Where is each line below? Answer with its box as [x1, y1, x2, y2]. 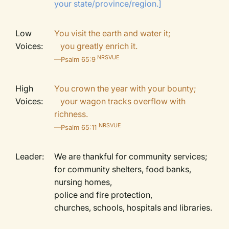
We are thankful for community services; [54, 151, 210, 162]
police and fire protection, [54, 190, 155, 200]
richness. [54, 109, 90, 119]
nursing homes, [54, 177, 114, 187]
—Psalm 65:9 [54, 55, 96, 63]
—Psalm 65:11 [54, 123, 99, 131]
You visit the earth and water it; [54, 28, 171, 38]
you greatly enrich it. [54, 41, 140, 51]
